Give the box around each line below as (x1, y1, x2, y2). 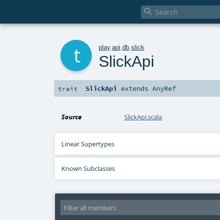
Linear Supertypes (61, 139, 115, 149)
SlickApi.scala (124, 112, 163, 122)
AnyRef (152, 84, 176, 93)
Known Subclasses (61, 164, 115, 173)
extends (117, 84, 153, 93)
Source (61, 112, 82, 122)
